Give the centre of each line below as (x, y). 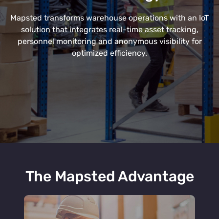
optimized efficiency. (109, 53)
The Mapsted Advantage (109, 176)
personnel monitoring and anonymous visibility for (109, 41)
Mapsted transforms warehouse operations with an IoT (109, 18)
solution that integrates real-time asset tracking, (109, 30)
